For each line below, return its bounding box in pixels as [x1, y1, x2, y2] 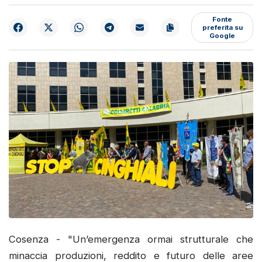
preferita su [202, 23, 243, 32]
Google [209, 31, 235, 40]
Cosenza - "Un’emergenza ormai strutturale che [9, 233, 253, 245]
